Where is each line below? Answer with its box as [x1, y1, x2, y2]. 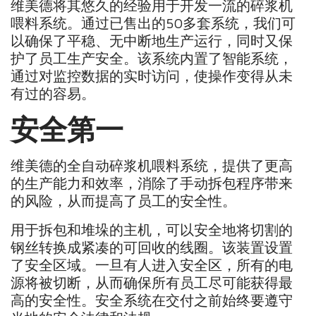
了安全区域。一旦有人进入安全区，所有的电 [11, 257, 293, 274]
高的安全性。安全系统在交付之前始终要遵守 [11, 292, 293, 309]
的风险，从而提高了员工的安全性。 [11, 193, 237, 209]
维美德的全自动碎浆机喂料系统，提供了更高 [11, 157, 293, 174]
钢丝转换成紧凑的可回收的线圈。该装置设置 [11, 239, 293, 256]
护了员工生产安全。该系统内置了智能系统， [11, 49, 293, 66]
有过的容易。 [11, 85, 96, 102]
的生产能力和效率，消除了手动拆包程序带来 [11, 175, 293, 192]
